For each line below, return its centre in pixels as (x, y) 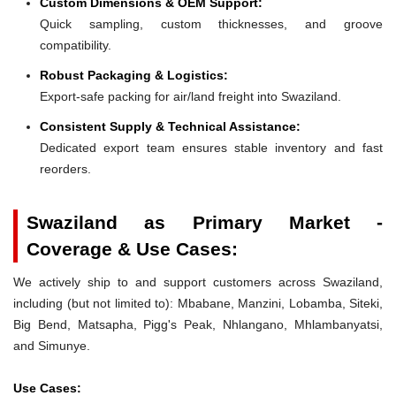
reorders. (65, 168)
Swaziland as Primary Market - (205, 222)
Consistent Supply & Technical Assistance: (170, 126)
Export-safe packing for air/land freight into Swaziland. (190, 96)
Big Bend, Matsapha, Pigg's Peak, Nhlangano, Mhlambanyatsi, (198, 324)
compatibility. (76, 45)
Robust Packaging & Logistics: (134, 75)
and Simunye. (52, 345)
